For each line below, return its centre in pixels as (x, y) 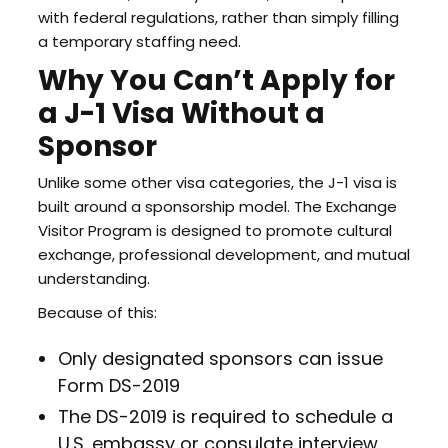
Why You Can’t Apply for (216, 80)
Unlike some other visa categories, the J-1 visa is (217, 182)
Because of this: (97, 312)
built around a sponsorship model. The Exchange (217, 206)
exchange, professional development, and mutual (223, 254)
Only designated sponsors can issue (220, 358)
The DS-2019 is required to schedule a (225, 416)
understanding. (93, 278)
